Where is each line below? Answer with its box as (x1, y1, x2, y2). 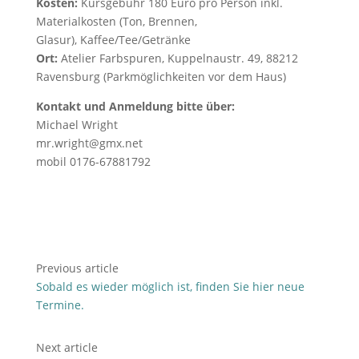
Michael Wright (35, 117, 118, 132)
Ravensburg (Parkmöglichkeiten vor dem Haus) (35, 69, 286, 84)
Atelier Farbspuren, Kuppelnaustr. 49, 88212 (57, 50, 298, 66)
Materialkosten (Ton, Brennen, (35, 14, 197, 29)
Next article (35, 340, 98, 355)
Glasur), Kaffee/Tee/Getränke (35, 32, 191, 47)
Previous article (35, 260, 119, 276)
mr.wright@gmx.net (35, 135, 143, 151)
